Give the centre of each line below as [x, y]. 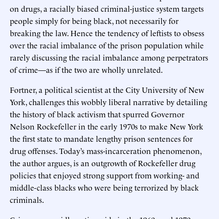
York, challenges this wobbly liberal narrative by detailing [109, 101]
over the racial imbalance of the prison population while [107, 45]
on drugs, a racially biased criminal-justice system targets [107, 8]
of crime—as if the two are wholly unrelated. [86, 69]
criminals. [27, 199]
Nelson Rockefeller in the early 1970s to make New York [107, 126]
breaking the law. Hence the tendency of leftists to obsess [107, 33]
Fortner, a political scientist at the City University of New [107, 89]
